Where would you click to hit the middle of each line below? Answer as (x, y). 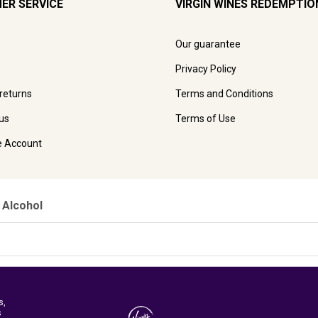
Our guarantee (208, 44)
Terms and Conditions (224, 93)
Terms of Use (205, 118)
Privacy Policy (206, 68)
